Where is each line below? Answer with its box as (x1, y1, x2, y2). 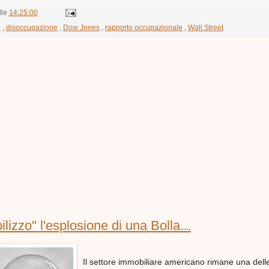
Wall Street (188, 23, 223, 31)
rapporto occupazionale (105, 23, 183, 31)
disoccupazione (6, 23, 58, 31)
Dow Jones (63, 23, 100, 31)
